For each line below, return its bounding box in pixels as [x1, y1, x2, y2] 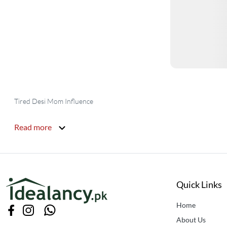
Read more [14, 122, 53, 132]
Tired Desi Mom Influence [14, 97, 95, 106]
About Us [176, 215, 206, 224]
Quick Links [176, 179, 222, 191]
